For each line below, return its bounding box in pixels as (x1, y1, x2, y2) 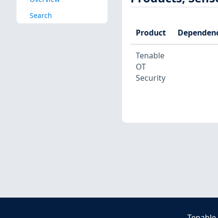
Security (135, 73, 165, 84)
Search (29, 10, 52, 20)
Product (135, 27, 166, 38)
